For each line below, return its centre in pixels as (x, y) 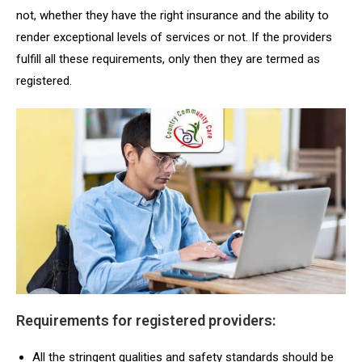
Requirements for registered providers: (147, 320)
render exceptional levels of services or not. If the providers (174, 38)
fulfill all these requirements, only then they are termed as (168, 59)
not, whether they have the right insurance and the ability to (173, 16)
